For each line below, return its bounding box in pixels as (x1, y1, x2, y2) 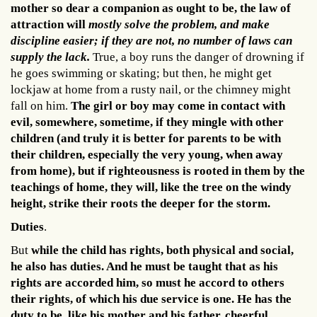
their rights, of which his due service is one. (11, 292, 234, 306)
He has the (237, 292, 292, 306)
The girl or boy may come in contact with (71, 98, 285, 113)
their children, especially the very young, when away (11, 147, 283, 161)
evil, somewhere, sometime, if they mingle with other (11, 115, 284, 129)
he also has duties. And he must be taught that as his (11, 259, 278, 273)
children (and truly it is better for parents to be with (11, 131, 281, 145)
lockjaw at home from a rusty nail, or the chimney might (11, 82, 291, 96)
